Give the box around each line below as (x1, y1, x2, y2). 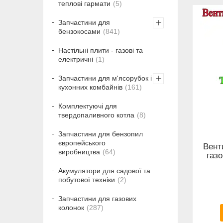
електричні (58, 55, 93, 64)
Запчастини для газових (58, 195, 136, 203)
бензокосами (58, 27, 101, 36)
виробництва (58, 148, 100, 156)
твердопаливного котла (58, 111, 134, 119)
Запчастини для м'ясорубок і (58, 74, 152, 83)
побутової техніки (58, 176, 115, 184)
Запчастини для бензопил (58, 130, 143, 138)
